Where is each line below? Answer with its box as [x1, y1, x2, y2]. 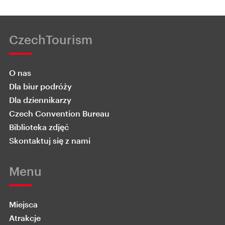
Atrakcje [9, 213, 41, 222]
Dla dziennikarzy [9, 95, 71, 104]
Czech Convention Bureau [9, 108, 109, 118]
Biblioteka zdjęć [9, 122, 69, 132]
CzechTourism [9, 32, 92, 47]
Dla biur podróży [9, 81, 72, 91]
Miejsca [9, 199, 38, 209]
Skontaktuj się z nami [9, 136, 90, 145]
